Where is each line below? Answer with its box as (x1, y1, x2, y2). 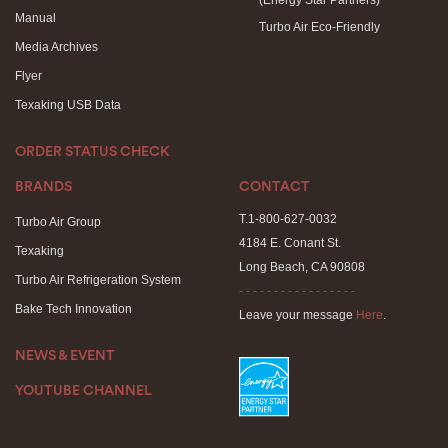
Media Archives (15, 40, 98, 54)
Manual (15, 11, 56, 25)
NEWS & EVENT (15, 349, 115, 363)
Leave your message (239, 308, 356, 322)
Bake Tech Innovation (15, 302, 132, 316)
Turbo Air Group (15, 215, 101, 229)
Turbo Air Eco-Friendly (259, 20, 380, 34)
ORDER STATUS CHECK (15, 145, 170, 159)
